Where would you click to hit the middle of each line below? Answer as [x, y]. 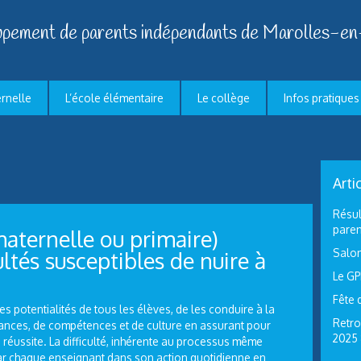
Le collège [224, 98]
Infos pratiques [322, 98]
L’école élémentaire [114, 98]
